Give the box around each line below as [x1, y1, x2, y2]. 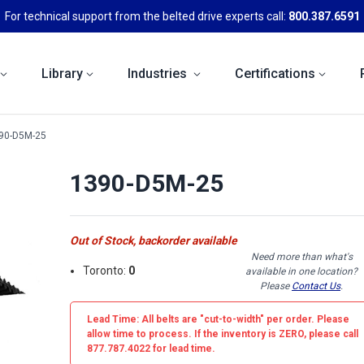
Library [41, 65, 83, 81]
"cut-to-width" [200, 313, 264, 325]
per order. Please [264, 313, 349, 325]
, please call [304, 327, 358, 340]
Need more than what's [250, 250, 353, 262]
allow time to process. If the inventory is [87, 327, 279, 340]
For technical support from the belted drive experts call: [4, 9, 288, 23]
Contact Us [292, 279, 340, 292]
